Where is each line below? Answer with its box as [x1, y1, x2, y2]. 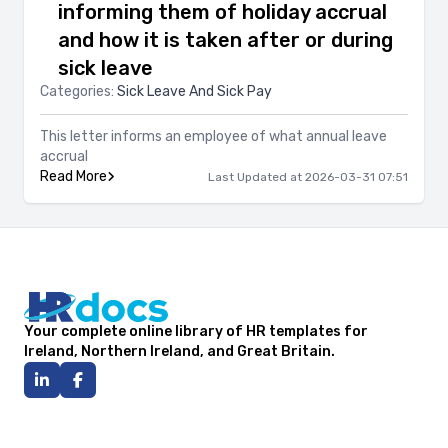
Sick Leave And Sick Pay [117, 83, 272, 100]
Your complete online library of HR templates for [24, 323, 368, 340]
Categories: [40, 83, 117, 100]
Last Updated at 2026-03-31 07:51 [208, 170, 408, 184]
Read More [40, 168, 107, 185]
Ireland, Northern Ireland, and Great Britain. [24, 343, 335, 360]
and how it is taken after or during [58, 28, 393, 52]
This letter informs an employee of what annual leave [40, 128, 387, 145]
